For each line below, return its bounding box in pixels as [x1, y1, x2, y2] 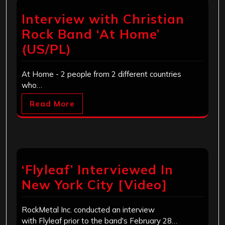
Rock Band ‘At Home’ [22, 26, 160, 42]
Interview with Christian [22, 11, 184, 27]
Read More [30, 99, 75, 109]
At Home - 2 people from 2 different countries [22, 69, 181, 79]
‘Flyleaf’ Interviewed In [22, 162, 173, 178]
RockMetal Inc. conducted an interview [22, 205, 155, 215]
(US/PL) [22, 41, 71, 57]
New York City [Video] [22, 177, 167, 193]
